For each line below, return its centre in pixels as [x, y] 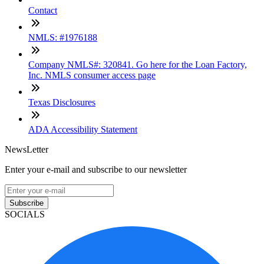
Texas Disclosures [62, 102]
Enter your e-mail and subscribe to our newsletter [96, 169]
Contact [43, 10]
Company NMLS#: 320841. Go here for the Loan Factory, [138, 64]
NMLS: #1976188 [63, 37]
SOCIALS [25, 214]
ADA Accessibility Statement [83, 129]
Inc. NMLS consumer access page [92, 75]
